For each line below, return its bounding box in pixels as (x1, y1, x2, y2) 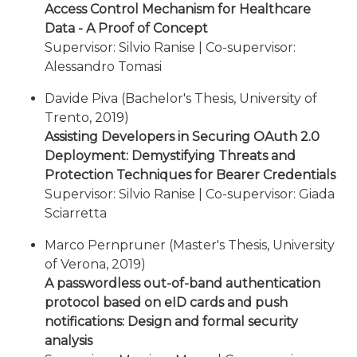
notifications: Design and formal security (45, 314, 298, 329)
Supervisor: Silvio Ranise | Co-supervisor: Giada (45, 186, 335, 202)
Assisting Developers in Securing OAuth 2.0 (45, 129, 320, 144)
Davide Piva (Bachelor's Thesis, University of (45, 91, 317, 106)
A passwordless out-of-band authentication (45, 276, 320, 291)
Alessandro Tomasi (45, 59, 162, 74)
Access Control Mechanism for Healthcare (45, 2, 311, 17)
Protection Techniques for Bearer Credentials (45, 167, 335, 182)
